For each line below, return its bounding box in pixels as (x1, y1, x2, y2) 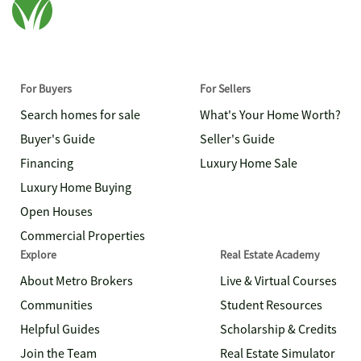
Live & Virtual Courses (220, 273, 337, 289)
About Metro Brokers (20, 273, 133, 289)
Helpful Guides (20, 322, 100, 338)
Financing (20, 156, 73, 172)
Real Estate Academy (220, 247, 320, 262)
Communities (20, 297, 93, 313)
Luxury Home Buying (20, 180, 131, 196)
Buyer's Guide (20, 131, 95, 147)
